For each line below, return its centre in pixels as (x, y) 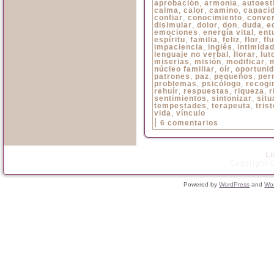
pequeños (234, 76)
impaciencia (179, 47)
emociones (176, 32)
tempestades (180, 106)
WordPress (235, 184)
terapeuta (231, 106)
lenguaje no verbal (191, 54)
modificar (246, 62)
